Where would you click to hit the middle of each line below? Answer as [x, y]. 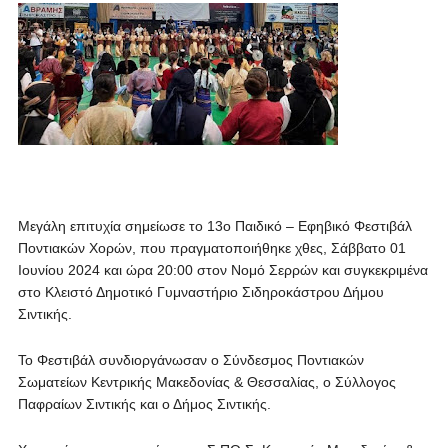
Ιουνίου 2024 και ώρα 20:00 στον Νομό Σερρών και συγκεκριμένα [222, 270]
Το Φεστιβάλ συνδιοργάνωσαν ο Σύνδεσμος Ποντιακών [190, 360]
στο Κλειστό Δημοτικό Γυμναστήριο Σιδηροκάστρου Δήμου [200, 292]
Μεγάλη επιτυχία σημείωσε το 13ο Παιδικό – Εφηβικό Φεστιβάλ [214, 226]
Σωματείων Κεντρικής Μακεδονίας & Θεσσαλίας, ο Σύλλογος [206, 382]
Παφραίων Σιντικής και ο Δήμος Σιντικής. [144, 404]
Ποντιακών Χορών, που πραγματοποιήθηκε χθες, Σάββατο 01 [211, 248]
